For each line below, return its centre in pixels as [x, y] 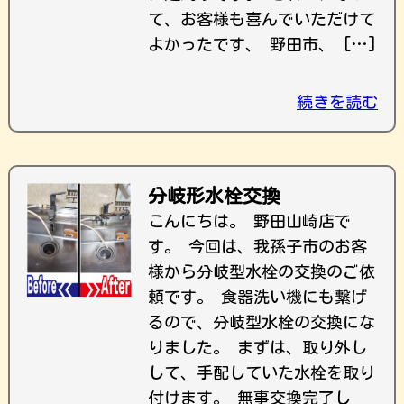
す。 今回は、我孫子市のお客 [257, 246]
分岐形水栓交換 [214, 196]
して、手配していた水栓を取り [262, 372]
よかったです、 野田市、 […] [262, 44]
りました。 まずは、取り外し [257, 347]
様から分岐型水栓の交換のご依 [262, 271]
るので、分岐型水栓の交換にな [262, 322]
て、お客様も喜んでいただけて [262, 19]
